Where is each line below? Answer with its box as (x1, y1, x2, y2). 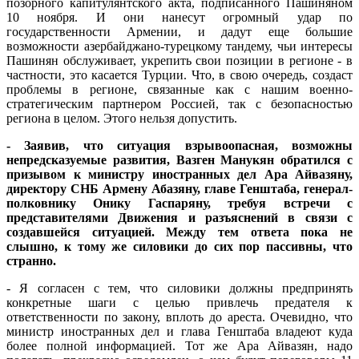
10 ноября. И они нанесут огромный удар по (6, 10, 353, 24)
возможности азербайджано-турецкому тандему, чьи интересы (6, 38, 353, 53)
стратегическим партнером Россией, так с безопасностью (6, 96, 353, 111)
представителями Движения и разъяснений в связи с (6, 210, 353, 224)
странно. (6, 253, 56, 268)
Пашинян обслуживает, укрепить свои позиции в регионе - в (6, 53, 353, 67)
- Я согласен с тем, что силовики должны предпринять (6, 280, 353, 295)
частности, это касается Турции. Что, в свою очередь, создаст (6, 67, 353, 82)
